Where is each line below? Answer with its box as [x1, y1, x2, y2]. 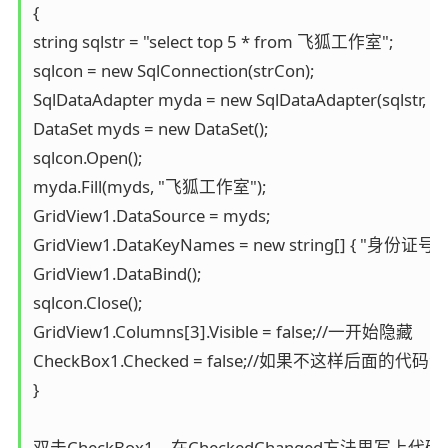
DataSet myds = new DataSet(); [32, 116, 268, 140]
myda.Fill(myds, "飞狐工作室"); [32, 174, 266, 198]
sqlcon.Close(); [32, 290, 142, 314]
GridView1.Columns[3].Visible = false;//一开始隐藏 [32, 319, 413, 343]
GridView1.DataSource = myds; [32, 203, 270, 227]
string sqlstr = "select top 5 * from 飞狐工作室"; [32, 29, 393, 53]
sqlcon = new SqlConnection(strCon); [32, 58, 314, 82]
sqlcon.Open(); [32, 145, 142, 169]
